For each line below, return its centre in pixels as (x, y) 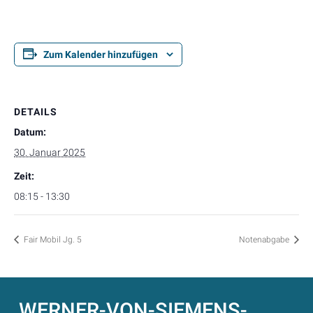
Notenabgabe (265, 239)
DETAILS (36, 112)
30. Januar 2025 (50, 152)
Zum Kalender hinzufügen (101, 54)
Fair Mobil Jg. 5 (52, 239)
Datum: (30, 132)
